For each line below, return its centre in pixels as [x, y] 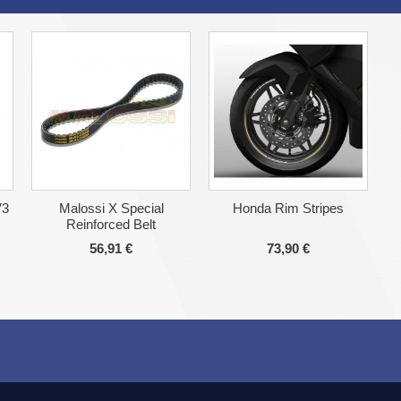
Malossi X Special [111, 209]
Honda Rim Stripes [288, 209]
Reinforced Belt [111, 225]
